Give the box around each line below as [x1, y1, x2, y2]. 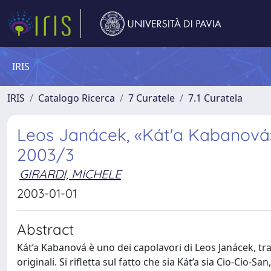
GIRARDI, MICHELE [19, 166, 121, 181]
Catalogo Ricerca [38, 91, 115, 105]
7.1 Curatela [188, 91, 243, 105]
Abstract [17, 220, 74, 238]
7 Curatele [128, 91, 175, 105]
